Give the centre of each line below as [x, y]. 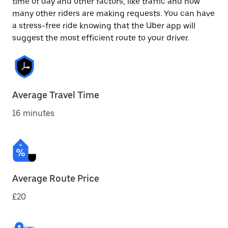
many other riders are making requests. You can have [113, 13]
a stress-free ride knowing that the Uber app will [104, 26]
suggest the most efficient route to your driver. [101, 38]
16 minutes [33, 113]
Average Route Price [56, 178]
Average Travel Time [56, 95]
